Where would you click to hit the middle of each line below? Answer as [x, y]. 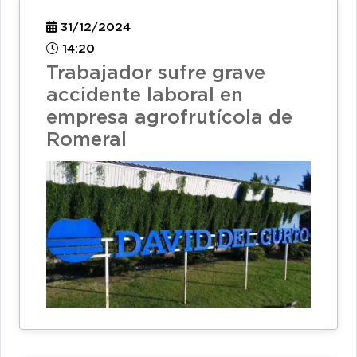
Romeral [86, 141]
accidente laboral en [145, 96]
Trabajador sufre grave [156, 74]
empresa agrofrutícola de [169, 118]
